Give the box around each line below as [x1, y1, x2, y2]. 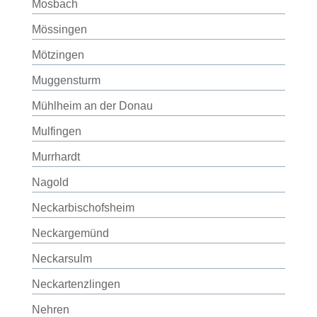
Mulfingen [31, 125, 81, 137]
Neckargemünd [31, 227, 109, 239]
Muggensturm [31, 74, 100, 86]
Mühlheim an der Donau [31, 100, 153, 112]
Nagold [31, 176, 69, 188]
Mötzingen [31, 49, 84, 61]
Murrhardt [31, 151, 80, 163]
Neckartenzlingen [31, 278, 120, 290]
